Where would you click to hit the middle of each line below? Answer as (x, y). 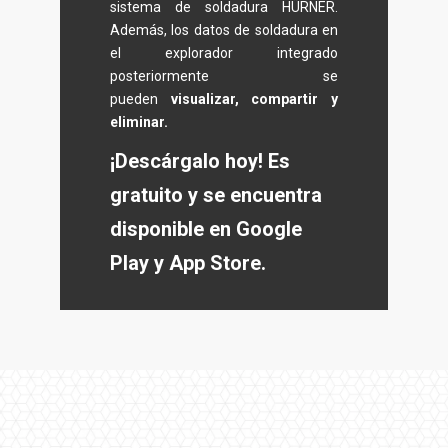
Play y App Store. (188, 263)
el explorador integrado (224, 52)
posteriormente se (224, 75)
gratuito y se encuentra (216, 195)
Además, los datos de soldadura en (224, 29)
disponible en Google (206, 229)
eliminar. (139, 121)
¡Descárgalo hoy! (186, 161)
